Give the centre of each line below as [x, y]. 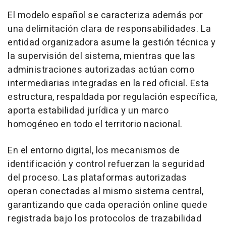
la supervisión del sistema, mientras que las [101, 56]
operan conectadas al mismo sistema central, [106, 191]
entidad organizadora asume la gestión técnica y [112, 42]
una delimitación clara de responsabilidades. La [109, 29]
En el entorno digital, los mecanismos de [94, 150]
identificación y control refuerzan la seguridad [106, 164]
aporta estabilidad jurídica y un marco [88, 110]
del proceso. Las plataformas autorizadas [97, 178]
